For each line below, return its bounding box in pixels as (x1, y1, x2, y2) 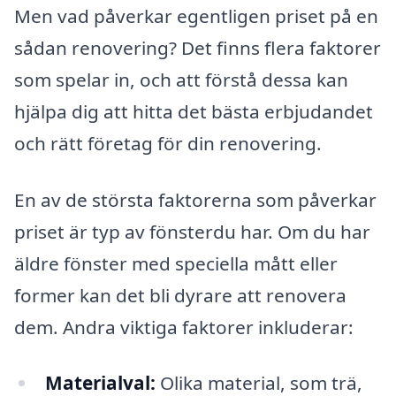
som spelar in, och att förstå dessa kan (14, 66, 348, 92)
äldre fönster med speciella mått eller (14, 250, 338, 276)
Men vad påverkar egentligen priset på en (14, 3, 378, 28)
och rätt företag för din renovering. (14, 130, 322, 156)
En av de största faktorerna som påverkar (14, 187, 377, 212)
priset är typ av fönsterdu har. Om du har (14, 218, 370, 244)
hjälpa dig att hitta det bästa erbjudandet (14, 98, 373, 124)
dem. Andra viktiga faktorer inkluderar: (14, 314, 354, 339)
